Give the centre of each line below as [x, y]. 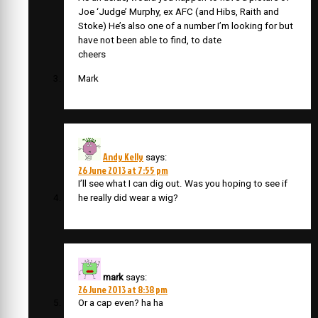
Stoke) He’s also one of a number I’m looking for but [186, 26]
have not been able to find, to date [150, 40]
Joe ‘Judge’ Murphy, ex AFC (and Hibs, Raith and [179, 12]
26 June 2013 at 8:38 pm [123, 289]
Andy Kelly [123, 157]
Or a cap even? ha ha [121, 302]
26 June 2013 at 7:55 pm [123, 170]
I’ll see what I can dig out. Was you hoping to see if [183, 184]
